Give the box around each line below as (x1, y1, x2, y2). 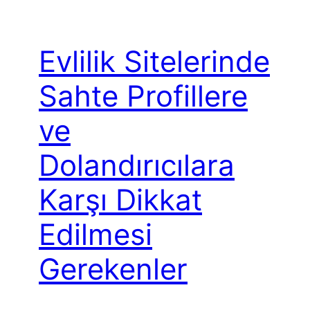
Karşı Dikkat (39, 181, 202, 217)
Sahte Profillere (39, 77, 248, 113)
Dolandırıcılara (39, 147, 235, 183)
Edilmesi (39, 216, 152, 252)
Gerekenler (39, 250, 188, 286)
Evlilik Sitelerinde (39, 43, 270, 79)
